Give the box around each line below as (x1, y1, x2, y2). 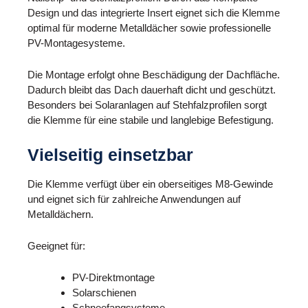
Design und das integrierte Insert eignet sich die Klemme (27, 6, 280, 19)
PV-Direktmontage (72, 272, 155, 284)
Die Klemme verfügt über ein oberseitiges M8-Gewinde (27, 178, 273, 190)
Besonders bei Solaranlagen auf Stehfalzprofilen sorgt (27, 98, 267, 111)
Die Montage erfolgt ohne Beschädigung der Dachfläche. (27, 68, 280, 80)
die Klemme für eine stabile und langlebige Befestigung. (27, 113, 274, 126)
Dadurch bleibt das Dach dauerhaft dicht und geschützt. (27, 83, 276, 96)
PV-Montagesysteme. (27, 36, 125, 49)
